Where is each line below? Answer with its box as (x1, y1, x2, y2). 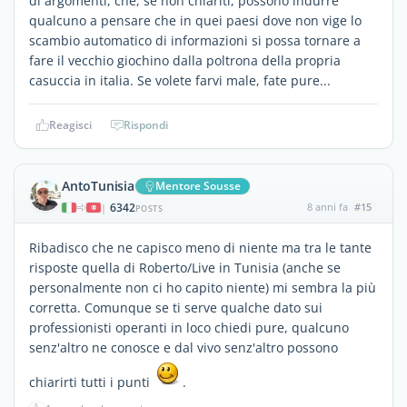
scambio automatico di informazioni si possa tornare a (29, 31, 361, 49)
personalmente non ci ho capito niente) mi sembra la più (29, 278, 376, 296)
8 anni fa (306, 199, 348, 213)
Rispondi (124, 116, 168, 133)
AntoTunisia (62, 176, 134, 194)
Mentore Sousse (154, 177, 241, 194)
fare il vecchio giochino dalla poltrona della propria (29, 51, 341, 69)
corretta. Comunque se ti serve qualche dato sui (29, 298, 323, 316)
